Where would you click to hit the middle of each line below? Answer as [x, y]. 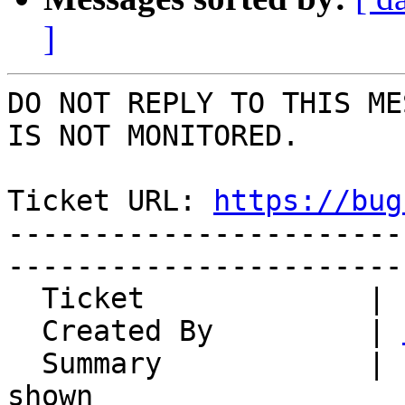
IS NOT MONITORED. [153, 136]
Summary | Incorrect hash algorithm [24, 364]
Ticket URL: [110, 201]
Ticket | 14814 [24, 299]
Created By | [222, 331]
